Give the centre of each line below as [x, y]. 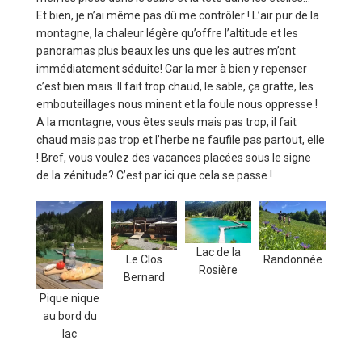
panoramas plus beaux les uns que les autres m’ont [166, 51]
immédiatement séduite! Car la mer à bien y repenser [172, 68]
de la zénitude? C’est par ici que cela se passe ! [154, 175]
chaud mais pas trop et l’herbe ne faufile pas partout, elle [181, 139]
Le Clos [144, 260]
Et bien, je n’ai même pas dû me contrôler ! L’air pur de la [178, 15]
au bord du [69, 316]
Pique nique [69, 298]
